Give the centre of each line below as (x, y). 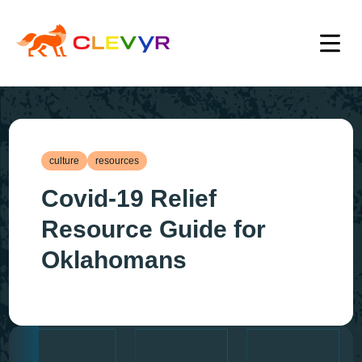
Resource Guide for (154, 229)
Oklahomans (114, 260)
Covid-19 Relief (129, 198)
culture (65, 161)
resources (118, 161)
